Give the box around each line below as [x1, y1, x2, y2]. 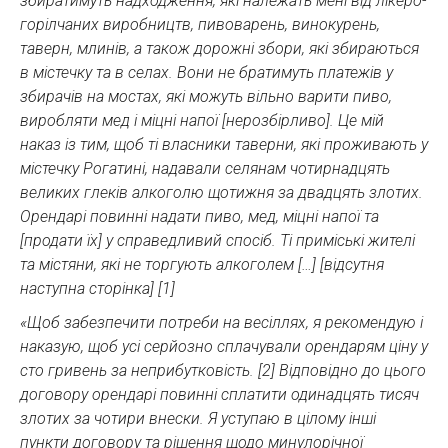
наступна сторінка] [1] [20, 278, 175, 298]
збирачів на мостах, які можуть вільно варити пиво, [20, 86, 392, 106]
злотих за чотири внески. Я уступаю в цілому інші [20, 408, 376, 428]
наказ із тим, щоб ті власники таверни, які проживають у [20, 134, 428, 154]
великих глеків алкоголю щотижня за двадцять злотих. [20, 182, 423, 202]
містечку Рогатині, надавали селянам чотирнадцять [20, 158, 390, 178]
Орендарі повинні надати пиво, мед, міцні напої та [20, 206, 379, 226]
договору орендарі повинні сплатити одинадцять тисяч [20, 384, 419, 404]
